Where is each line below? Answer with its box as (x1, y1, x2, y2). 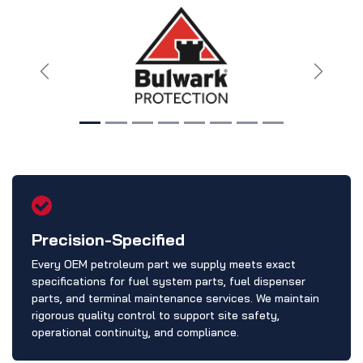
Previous (43, 71, 95, 88)
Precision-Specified (32, 228, 185, 250)
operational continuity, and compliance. (32, 324, 239, 340)
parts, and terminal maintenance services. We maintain (32, 290, 319, 305)
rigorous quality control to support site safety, (32, 307, 280, 322)
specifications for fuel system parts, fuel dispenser (32, 273, 305, 288)
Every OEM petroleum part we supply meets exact (32, 256, 296, 271)
